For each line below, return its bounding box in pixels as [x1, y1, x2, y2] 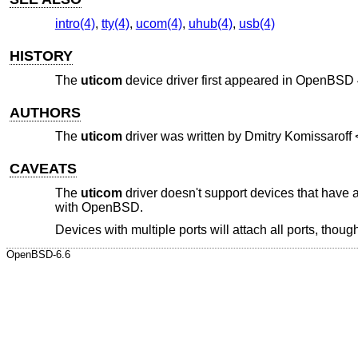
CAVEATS [10, 161, 78, 177]
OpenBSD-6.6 [6, 248, 70, 261]
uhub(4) [188, 17, 233, 30]
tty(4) [101, 17, 129, 30]
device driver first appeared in [121, 73, 296, 87]
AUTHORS [10, 104, 82, 121]
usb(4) [238, 17, 275, 30]
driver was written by [121, 129, 245, 144]
